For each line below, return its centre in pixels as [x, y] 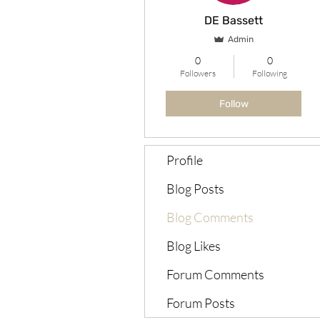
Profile [185, 160]
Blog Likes [194, 246]
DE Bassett [234, 20]
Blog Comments [210, 217]
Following [270, 73]
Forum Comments [215, 274]
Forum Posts [201, 303]
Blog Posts [195, 189]
